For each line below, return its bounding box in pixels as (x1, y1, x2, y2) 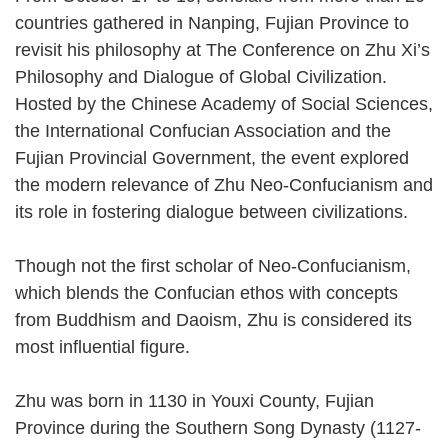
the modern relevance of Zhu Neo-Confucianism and (15, 174, 433, 195)
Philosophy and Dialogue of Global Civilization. (15, 66, 387, 87)
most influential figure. (15, 336, 213, 357)
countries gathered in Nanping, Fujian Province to (15, 12, 409, 33)
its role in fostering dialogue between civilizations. (15, 201, 431, 222)
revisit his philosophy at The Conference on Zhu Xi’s (15, 39, 430, 60)
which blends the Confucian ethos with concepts (15, 282, 398, 303)
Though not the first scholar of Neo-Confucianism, (15, 255, 411, 276)
